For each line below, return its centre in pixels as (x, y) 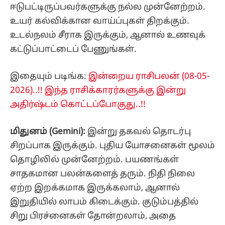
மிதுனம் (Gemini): (48, 132)
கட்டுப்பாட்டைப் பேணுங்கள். (74, 49)
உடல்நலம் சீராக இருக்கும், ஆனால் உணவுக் (108, 35)
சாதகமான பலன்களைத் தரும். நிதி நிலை (102, 174)
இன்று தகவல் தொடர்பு (138, 132)
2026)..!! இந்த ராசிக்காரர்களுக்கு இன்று (98, 91)
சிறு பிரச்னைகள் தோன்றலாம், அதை (93, 216)
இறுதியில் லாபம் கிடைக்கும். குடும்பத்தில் (104, 202)
